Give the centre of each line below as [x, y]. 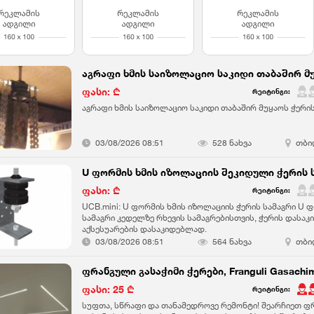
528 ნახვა [232, 142]
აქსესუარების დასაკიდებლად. [145, 229]
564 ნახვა [232, 241]
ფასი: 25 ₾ [109, 289]
